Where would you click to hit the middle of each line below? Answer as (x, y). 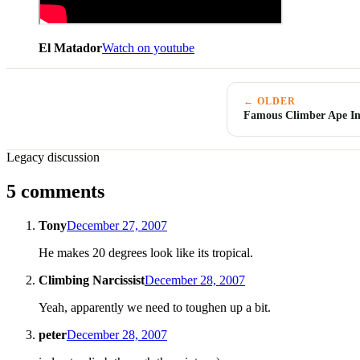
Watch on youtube (148, 47)
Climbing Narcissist (92, 280)
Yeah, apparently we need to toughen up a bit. (155, 307)
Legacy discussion (53, 157)
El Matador (70, 47)
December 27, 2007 (117, 225)
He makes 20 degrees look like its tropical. (146, 252)
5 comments (55, 191)
